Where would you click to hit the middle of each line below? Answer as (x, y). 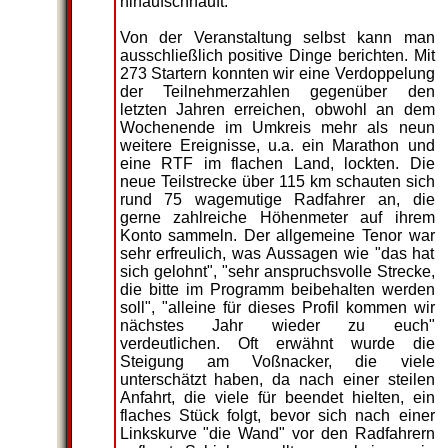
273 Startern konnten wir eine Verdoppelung (277, 73)
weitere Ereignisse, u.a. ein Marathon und (277, 145)
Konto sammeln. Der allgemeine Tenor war (277, 235)
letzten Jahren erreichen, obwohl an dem (277, 109)
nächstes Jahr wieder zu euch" (277, 325)
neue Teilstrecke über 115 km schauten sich (277, 181)
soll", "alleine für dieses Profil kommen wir (277, 307)
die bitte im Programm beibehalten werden (277, 289)
